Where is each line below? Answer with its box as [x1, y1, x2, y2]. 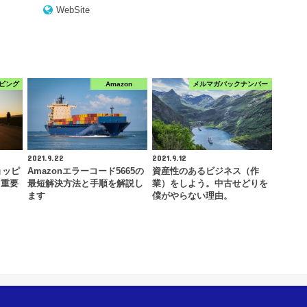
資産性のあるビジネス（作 [151, 166, 259, 176]
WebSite [56, 4, 90, 15]
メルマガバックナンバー [193, 79, 269, 88]
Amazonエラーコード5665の [27, 166, 144, 176]
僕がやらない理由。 [151, 191, 232, 201]
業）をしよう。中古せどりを [151, 178, 268, 188]
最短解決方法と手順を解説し [27, 178, 143, 188]
